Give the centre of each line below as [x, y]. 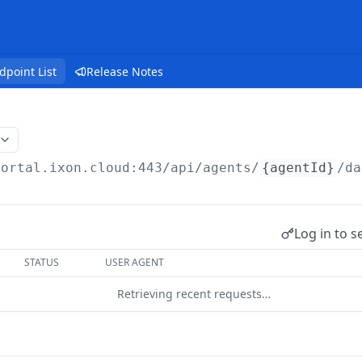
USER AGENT [135, 262]
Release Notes [125, 71]
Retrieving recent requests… [194, 294]
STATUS [42, 262]
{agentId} [299, 168]
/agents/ [227, 168]
